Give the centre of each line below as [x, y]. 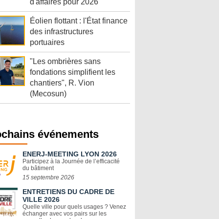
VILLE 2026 [41, 200]
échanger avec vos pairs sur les [65, 214]
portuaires [47, 43]
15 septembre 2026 [48, 178]
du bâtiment [38, 168]
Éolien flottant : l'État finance [79, 21]
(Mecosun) [48, 94]
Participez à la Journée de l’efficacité [71, 162]
